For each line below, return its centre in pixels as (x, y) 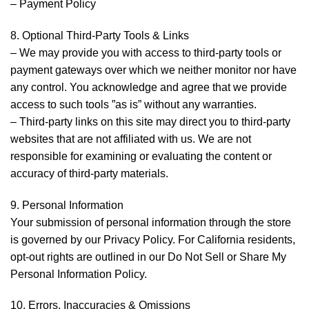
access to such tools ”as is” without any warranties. (133, 104)
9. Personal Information (67, 205)
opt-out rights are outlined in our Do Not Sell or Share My (148, 257)
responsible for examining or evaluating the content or (141, 156)
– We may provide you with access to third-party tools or (146, 52)
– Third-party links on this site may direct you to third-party (150, 121)
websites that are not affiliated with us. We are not (131, 139)
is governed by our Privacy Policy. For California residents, (153, 239)
